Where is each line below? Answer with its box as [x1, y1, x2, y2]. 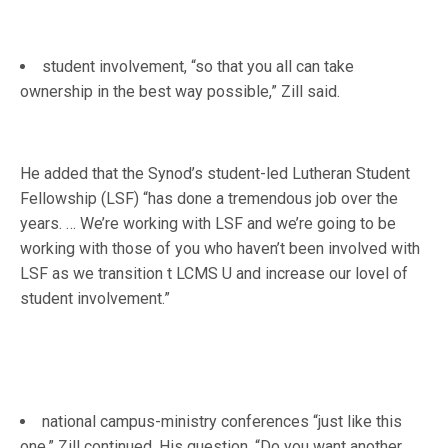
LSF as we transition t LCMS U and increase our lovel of [20, 264, 409, 283]
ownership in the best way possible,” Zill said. [20, 82, 340, 101]
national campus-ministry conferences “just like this [42, 412, 402, 431]
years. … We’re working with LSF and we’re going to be [20, 214, 397, 233]
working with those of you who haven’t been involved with [20, 239, 421, 258]
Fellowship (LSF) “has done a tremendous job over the [20, 189, 399, 208]
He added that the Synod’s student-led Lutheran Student [20, 164, 411, 183]
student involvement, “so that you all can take [42, 57, 354, 76]
